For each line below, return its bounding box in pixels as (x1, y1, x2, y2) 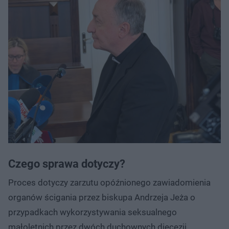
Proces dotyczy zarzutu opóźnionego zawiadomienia (8, 177, 211, 188)
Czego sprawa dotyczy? (8, 157, 125, 171)
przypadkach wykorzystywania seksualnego (8, 207, 177, 218)
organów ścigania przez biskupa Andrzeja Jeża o (8, 192, 195, 203)
